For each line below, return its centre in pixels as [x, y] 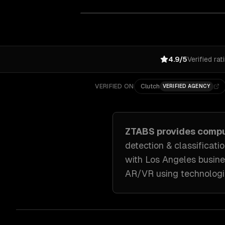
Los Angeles [171, 159]
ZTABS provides [161, 131]
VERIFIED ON [115, 86]
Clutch [150, 86]
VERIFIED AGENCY [187, 86]
